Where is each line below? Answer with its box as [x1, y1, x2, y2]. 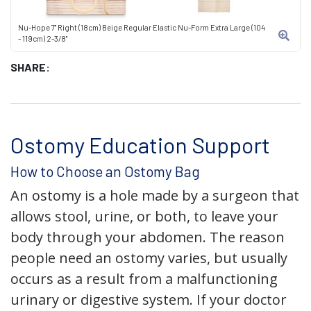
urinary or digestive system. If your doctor [10, 290, 287, 309]
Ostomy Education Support [10, 131, 270, 158]
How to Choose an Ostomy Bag [10, 162, 200, 180]
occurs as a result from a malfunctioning [10, 269, 278, 288]
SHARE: [10, 60, 50, 74]
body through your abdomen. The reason [10, 228, 285, 246]
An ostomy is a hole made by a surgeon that [10, 186, 299, 205]
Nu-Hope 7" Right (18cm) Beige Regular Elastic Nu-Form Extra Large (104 [18, 23, 265, 32]
